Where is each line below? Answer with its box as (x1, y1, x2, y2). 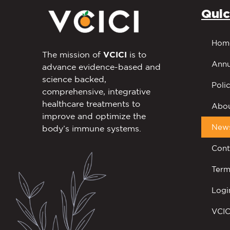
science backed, (42, 74, 106, 84)
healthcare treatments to (42, 99, 140, 109)
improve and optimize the (42, 111, 146, 121)
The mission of (42, 50, 103, 60)
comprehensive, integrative (42, 87, 150, 97)
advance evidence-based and (42, 62, 161, 72)
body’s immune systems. (42, 124, 141, 133)
